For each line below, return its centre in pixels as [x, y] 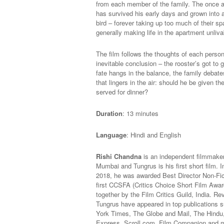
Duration [109, 113]
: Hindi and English [154, 135]
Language [111, 135]
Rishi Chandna [119, 156]
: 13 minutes [140, 113]
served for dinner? [122, 92]
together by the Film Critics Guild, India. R [157, 194]
